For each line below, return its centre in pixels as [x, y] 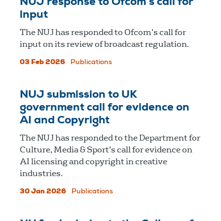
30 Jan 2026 [43, 192]
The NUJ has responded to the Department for [110, 138]
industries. [41, 173]
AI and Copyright [65, 121]
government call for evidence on [105, 108]
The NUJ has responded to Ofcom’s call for [103, 32]
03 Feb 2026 [42, 62]
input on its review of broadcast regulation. [104, 44]
